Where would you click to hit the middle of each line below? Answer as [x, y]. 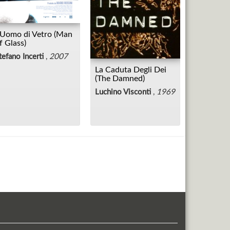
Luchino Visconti [123, 92]
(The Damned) [120, 79]
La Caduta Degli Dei [131, 70]
